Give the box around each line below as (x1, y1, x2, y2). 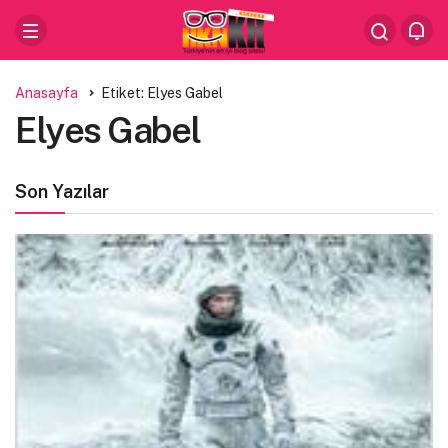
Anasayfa (15, 85, 78, 101)
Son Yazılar (15, 181, 109, 202)
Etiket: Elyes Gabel (101, 85, 223, 101)
